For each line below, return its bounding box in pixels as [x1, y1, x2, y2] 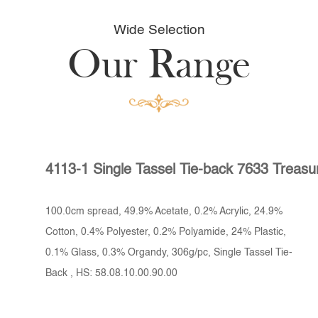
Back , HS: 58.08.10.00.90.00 [45, 268, 178, 279]
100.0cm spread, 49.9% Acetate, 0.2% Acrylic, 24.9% [45, 207, 283, 217]
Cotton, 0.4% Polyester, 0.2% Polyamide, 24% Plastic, [45, 227, 287, 238]
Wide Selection [113, 23, 205, 37]
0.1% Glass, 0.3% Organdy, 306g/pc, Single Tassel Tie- [45, 248, 293, 258]
